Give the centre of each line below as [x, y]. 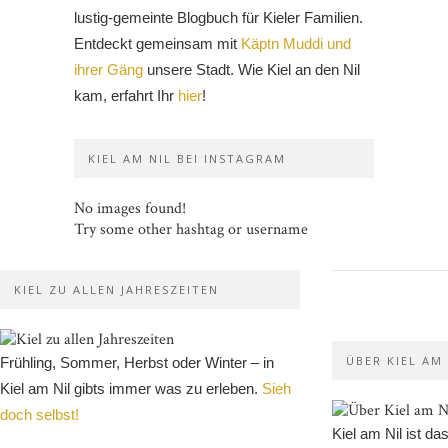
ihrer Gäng [108, 70]
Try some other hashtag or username [191, 230]
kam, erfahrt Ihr [126, 96]
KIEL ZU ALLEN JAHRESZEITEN [116, 290]
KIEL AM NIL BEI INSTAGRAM [187, 159]
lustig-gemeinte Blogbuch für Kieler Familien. [218, 18]
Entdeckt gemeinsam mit [157, 44]
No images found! [130, 209]
